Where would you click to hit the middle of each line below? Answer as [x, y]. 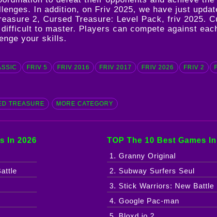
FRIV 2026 [157, 68]
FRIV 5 [37, 68]
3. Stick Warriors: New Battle [162, 186]
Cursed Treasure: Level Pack [102, 19]
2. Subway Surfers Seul [152, 171]
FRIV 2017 [115, 68]
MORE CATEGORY [85, 104]
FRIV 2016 [73, 68]
